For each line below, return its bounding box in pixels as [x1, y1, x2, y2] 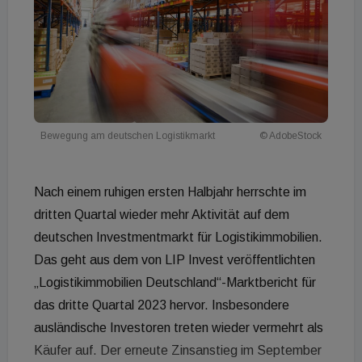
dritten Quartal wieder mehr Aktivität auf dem [34, 208, 289, 222]
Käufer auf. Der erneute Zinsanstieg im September [34, 343, 322, 358]
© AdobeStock [259, 130, 322, 142]
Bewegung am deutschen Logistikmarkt [40, 130, 215, 142]
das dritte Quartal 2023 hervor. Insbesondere [34, 298, 289, 313]
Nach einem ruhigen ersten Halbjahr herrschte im [34, 185, 306, 200]
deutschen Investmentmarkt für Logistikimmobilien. [34, 230, 322, 245]
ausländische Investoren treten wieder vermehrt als [34, 321, 323, 335]
